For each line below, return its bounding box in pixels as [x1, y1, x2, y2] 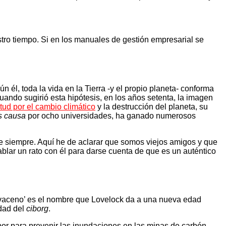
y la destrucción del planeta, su [95, 102, 208, 111]
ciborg [26, 204, 48, 213]
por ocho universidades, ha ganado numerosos [26, 111, 196, 120]
